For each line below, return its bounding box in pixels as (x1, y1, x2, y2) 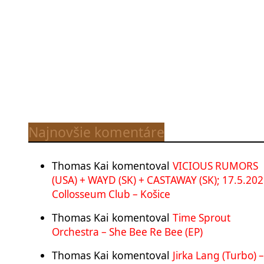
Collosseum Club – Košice (52, 187, 170, 201)
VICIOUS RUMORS (173, 159, 258, 173)
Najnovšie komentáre (28, 122, 164, 141)
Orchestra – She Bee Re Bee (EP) (52, 225, 203, 239)
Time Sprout (173, 210, 230, 225)
